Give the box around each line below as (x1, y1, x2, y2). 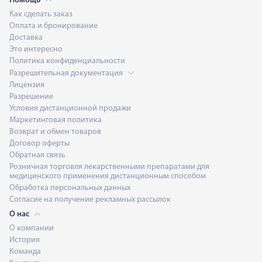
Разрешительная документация (9, 68, 125, 78)
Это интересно (9, 44, 63, 54)
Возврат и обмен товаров (9, 127, 101, 136)
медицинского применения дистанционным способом (9, 171, 206, 181)
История (9, 235, 40, 244)
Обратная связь (9, 150, 65, 160)
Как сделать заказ (9, 9, 73, 19)
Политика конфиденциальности (9, 56, 125, 65)
